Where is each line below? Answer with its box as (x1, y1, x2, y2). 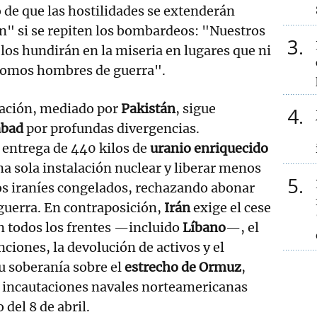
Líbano (183, 219, 226, 236)
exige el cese (190, 199, 271, 216)
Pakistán (121, 100, 175, 117)
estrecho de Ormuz (125, 258, 241, 275)
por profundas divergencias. (23, 120, 200, 137)
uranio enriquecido (150, 139, 268, 156)
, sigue (175, 100, 216, 117)
